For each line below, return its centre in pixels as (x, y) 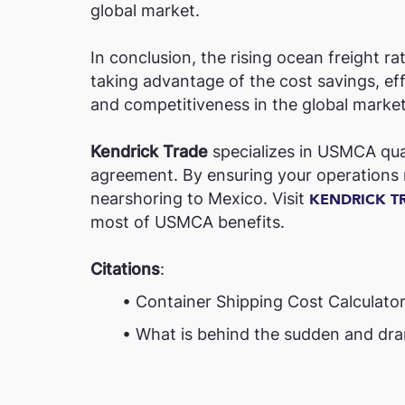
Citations (125, 269)
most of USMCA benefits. (188, 222)
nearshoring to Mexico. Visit (200, 198)
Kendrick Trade (149, 151)
